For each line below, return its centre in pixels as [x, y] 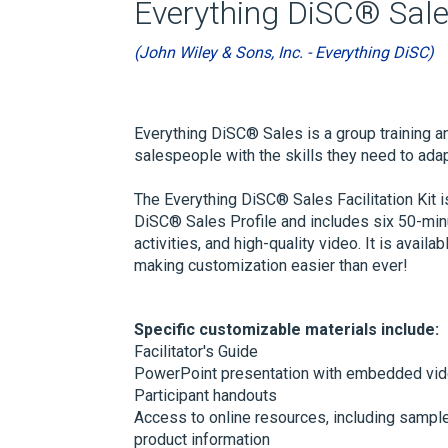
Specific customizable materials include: [287, 329]
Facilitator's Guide [196, 351]
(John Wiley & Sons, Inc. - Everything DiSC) [284, 52]
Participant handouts [206, 395]
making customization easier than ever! [271, 265]
